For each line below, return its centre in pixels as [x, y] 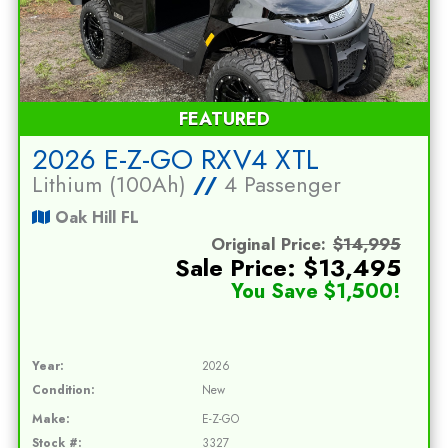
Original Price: [268, 244]
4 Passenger [279, 184]
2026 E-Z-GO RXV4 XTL [176, 160]
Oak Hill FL [95, 218]
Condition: [64, 390]
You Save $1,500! [315, 292]
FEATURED [224, 119]
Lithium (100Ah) [113, 184]
